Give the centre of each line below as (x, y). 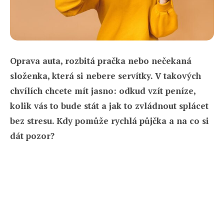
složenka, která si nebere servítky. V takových (105, 75)
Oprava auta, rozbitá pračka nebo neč (88, 60)
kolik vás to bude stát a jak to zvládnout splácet (109, 105)
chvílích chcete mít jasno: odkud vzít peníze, (103, 90)
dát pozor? (32, 135)
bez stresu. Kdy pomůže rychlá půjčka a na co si (109, 120)
